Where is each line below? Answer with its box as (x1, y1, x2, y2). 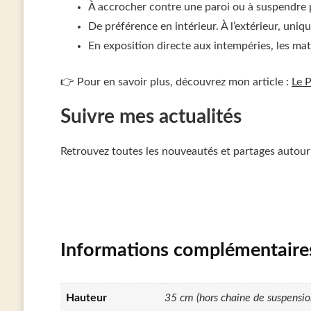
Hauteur (65, 292, 107, 304)
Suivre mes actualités (60, 108, 242, 127)
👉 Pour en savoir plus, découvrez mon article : (60, 76, 292, 88)
